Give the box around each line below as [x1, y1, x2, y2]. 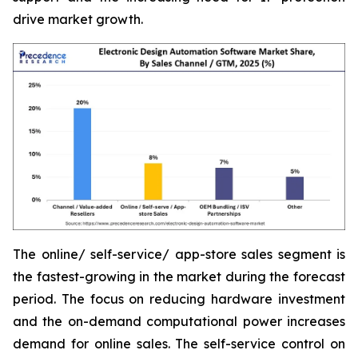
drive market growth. [13, 11, 143, 28]
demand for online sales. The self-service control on [13, 336, 345, 352]
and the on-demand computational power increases [13, 313, 345, 330]
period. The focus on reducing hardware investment [13, 291, 345, 308]
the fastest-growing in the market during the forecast [13, 268, 345, 285]
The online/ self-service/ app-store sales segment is [13, 246, 345, 263]
